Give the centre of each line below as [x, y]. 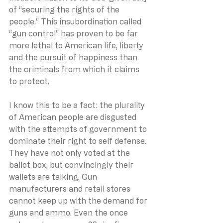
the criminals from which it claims [75, 69]
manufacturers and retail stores [71, 188]
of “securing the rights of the [65, 9]
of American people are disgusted [74, 117]
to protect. [29, 81]
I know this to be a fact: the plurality [78, 105]
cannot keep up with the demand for [79, 200]
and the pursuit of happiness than [74, 57]
